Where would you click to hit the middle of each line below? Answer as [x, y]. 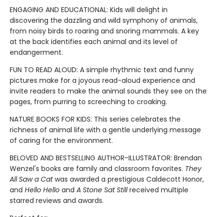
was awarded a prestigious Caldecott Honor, [128, 179]
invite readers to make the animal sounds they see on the [108, 91]
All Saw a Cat [31, 179]
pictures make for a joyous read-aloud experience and [102, 81]
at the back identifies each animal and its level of [94, 42]
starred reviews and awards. [57, 201]
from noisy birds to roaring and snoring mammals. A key [104, 31]
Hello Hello [42, 190]
